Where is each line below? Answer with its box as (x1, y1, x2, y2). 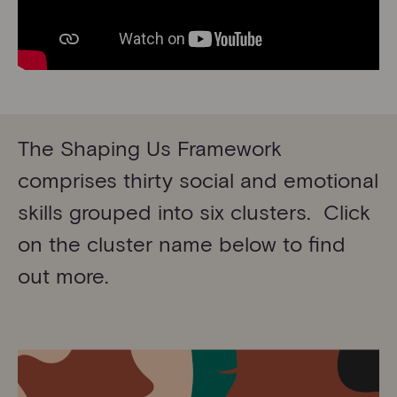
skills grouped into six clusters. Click (18, 198, 370, 225)
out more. (18, 262, 109, 289)
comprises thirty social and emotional (18, 167, 378, 193)
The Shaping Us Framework (18, 135, 282, 161)
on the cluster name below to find (18, 230, 346, 257)
